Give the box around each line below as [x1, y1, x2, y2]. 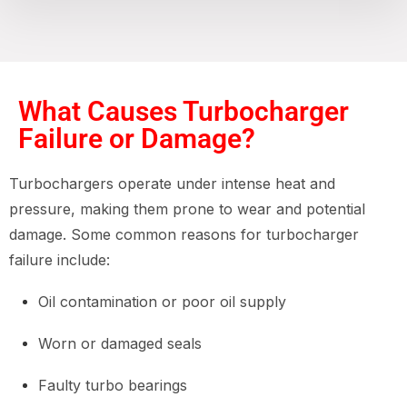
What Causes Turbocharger [18, 95, 349, 127]
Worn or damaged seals [38, 334, 202, 352]
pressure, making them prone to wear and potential [9, 200, 365, 218]
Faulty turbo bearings [38, 376, 187, 394]
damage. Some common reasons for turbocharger [9, 225, 359, 243]
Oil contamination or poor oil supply [38, 293, 286, 311]
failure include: [9, 251, 110, 269]
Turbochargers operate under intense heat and [9, 174, 335, 193]
